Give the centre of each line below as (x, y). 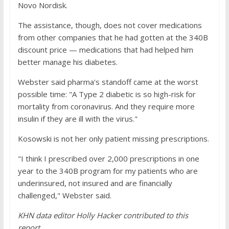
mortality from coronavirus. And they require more (106, 106)
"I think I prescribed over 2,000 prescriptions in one (108, 158)
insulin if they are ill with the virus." (77, 119)
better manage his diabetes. (67, 62)
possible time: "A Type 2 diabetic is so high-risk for (107, 94)
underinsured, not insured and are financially (95, 183)
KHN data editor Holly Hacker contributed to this (103, 215)
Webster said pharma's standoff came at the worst (108, 82)
